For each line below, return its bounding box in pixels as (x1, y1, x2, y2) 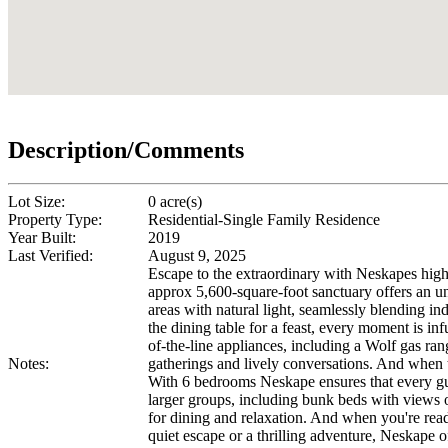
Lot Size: (8, 193, 65, 211)
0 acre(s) (148, 193, 202, 211)
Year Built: (8, 229, 76, 247)
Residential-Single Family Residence (148, 211, 380, 229)
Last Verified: (8, 247, 93, 265)
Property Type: (8, 211, 102, 229)
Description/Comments (8, 136, 244, 163)
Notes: (8, 355, 49, 373)
